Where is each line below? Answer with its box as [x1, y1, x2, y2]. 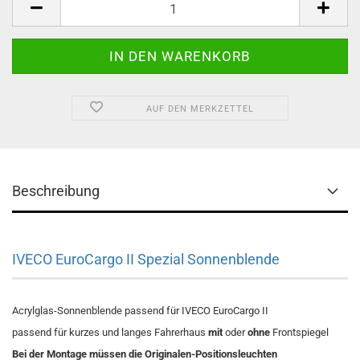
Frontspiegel [272, 326, 329, 338]
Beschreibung [12, 182, 100, 199]
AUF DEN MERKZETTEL [145, 104, 254, 114]
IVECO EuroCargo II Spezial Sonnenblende [12, 251, 280, 268]
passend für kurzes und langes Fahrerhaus [12, 326, 208, 338]
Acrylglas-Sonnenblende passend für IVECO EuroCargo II [12, 305, 268, 317]
